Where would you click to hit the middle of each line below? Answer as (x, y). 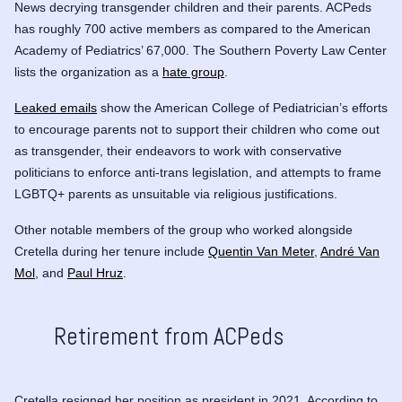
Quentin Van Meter (261, 251)
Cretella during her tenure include (111, 251)
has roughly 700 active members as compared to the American (192, 29)
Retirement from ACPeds (169, 336)
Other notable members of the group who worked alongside (184, 230)
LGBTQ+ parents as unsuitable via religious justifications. (178, 194)
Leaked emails (56, 108)
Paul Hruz (95, 273)
